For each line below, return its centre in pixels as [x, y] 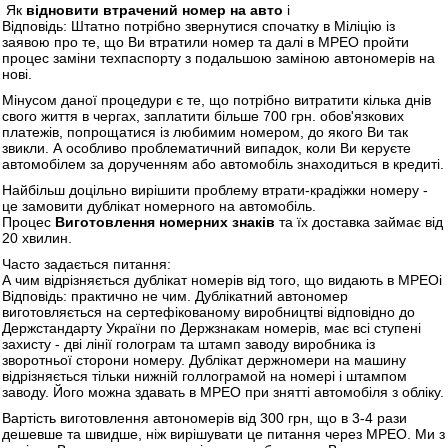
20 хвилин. [37, 237]
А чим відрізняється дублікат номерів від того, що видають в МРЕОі [222, 279]
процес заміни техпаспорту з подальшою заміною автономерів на [218, 57]
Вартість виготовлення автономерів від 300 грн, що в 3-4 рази [204, 417]
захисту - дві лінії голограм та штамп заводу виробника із [188, 343]
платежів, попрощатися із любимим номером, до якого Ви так [205, 131]
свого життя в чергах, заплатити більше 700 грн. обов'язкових [203, 115]
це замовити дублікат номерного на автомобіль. [159, 205]
